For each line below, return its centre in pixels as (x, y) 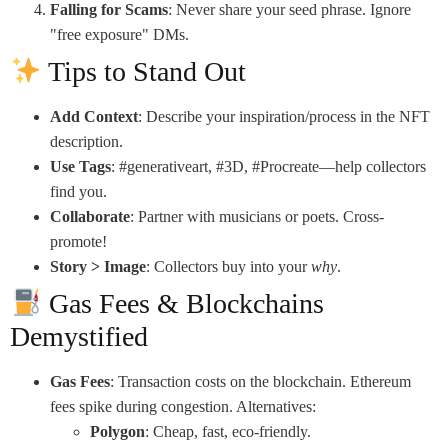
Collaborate (90, 217)
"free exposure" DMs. (119, 35)
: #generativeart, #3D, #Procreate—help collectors (268, 167)
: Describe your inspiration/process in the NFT (284, 117)
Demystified (79, 337)
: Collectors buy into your (228, 267)
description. (86, 142)
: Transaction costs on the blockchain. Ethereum (260, 382)
